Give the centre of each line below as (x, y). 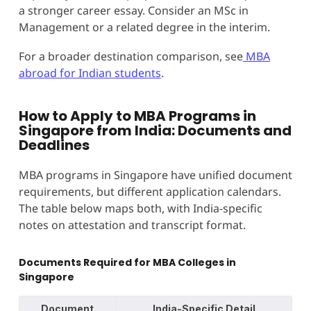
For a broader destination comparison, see (131, 56)
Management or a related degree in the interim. (144, 27)
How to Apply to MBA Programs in (137, 116)
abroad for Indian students (90, 73)
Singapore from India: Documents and (155, 130)
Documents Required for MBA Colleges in (127, 262)
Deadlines (54, 145)
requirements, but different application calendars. (150, 191)
